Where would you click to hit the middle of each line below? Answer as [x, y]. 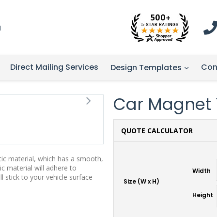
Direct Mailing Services [54, 67]
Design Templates [146, 68]
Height [203, 195]
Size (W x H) [141, 181]
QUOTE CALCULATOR [157, 131]
